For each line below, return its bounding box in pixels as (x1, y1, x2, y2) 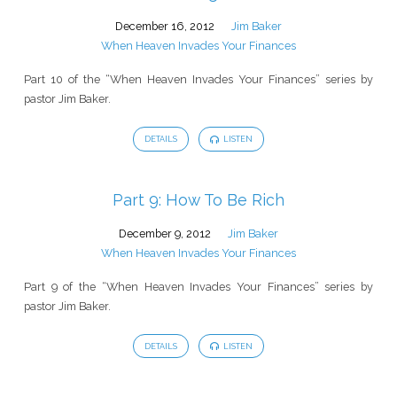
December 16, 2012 (115, 19, 215, 34)
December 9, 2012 (119, 226, 212, 240)
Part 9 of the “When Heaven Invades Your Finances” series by (23, 279, 374, 293)
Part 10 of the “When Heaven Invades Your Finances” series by (23, 73, 374, 87)
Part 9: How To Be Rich (113, 190, 284, 209)
